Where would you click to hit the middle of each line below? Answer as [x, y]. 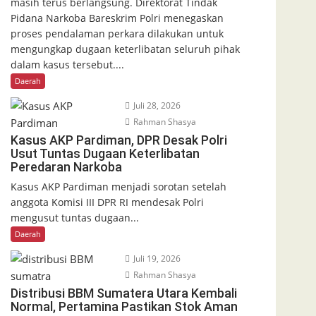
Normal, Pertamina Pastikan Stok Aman [124, 306]
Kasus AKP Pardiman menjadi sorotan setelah [119, 186]
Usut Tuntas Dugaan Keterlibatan [105, 153]
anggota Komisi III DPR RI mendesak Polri [107, 202]
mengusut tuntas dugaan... [75, 217]
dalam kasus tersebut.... [67, 64]
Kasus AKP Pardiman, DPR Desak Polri [119, 140]
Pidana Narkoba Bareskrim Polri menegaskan [117, 18]
